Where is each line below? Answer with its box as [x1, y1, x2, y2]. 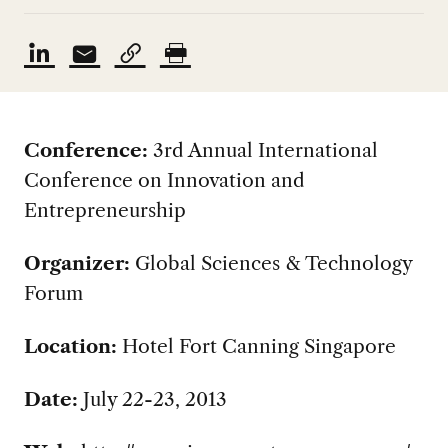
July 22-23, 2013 [77, 387, 227, 412]
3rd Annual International [152, 138, 378, 163]
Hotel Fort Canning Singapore [116, 334, 396, 359]
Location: [23, 334, 117, 359]
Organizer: [23, 251, 130, 276]
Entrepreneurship [23, 198, 186, 223]
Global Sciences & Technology [129, 251, 412, 276]
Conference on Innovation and [23, 168, 305, 193]
